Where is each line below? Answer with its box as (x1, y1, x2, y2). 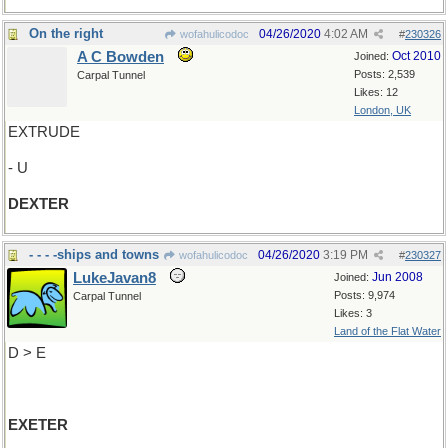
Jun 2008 (372, 270, 423, 284)
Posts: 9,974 (334, 289, 395, 301)
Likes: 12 (354, 86, 398, 98)
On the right (29, 26, 103, 41)
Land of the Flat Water (334, 325, 441, 337)
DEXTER (8, 196, 69, 212)
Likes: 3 (334, 307, 372, 319)
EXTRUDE (8, 124, 80, 140)
